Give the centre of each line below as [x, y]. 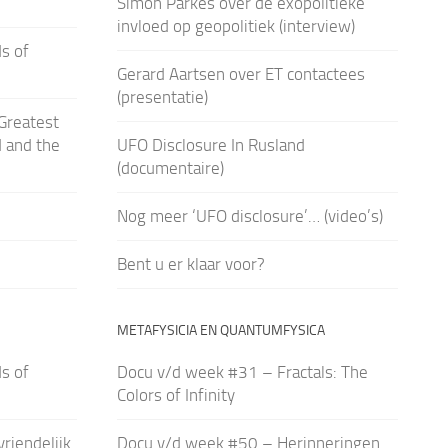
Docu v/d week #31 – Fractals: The [242, 371]
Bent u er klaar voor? [190, 263]
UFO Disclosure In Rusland [210, 144]
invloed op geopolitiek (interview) [235, 25]
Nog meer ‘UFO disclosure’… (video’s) [249, 215]
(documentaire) [170, 167]
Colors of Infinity [175, 394]
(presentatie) [162, 96]
